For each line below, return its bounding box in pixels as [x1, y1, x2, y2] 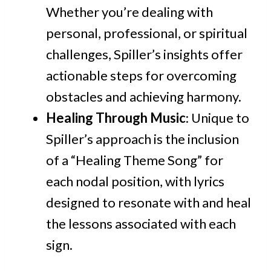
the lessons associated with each [46, 215, 236, 232]
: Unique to [186, 109, 249, 126]
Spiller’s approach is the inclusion [46, 131, 239, 148]
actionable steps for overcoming [46, 67, 237, 84]
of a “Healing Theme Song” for [46, 152, 223, 169]
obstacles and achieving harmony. [46, 88, 241, 105]
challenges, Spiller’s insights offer [46, 46, 243, 63]
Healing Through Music [46, 109, 186, 126]
